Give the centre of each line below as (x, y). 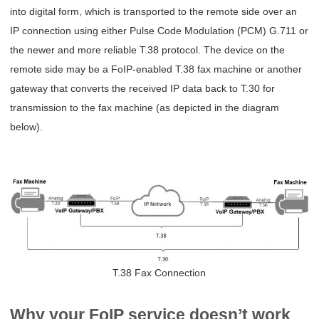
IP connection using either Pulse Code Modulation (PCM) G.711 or (159, 31)
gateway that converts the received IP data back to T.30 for (143, 89)
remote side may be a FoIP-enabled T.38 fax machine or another (156, 69)
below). (27, 127)
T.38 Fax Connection (159, 273)
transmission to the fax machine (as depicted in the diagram (145, 108)
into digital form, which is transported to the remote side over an (154, 12)
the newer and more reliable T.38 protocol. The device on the (148, 50)
